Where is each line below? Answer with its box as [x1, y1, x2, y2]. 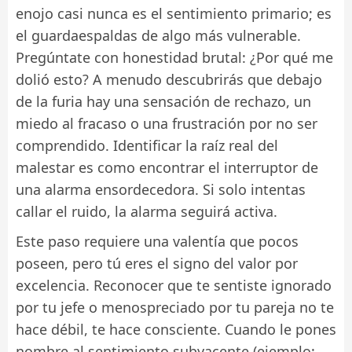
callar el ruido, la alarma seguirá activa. [16, 201, 277, 221]
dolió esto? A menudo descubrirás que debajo [16, 69, 322, 89]
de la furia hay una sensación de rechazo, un [16, 91, 311, 111]
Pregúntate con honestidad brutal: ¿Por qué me [16, 47, 333, 67]
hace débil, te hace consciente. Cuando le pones [16, 319, 336, 339]
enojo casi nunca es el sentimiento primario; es [16, 3, 332, 23]
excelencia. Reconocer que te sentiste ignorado [16, 275, 332, 295]
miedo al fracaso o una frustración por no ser [16, 113, 317, 133]
